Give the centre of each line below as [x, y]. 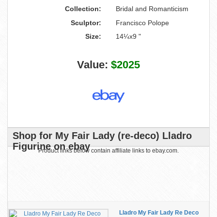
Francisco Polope [142, 23]
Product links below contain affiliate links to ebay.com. [108, 151]
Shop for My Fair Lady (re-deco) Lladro [102, 136]
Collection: [83, 9]
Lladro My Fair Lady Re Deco [159, 213]
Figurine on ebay [51, 146]
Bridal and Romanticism [152, 9]
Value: [94, 65]
